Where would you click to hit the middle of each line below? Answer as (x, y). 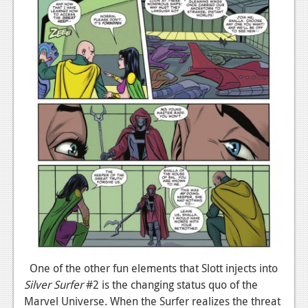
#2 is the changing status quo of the (172, 284)
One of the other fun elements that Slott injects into (151, 268)
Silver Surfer (55, 284)
